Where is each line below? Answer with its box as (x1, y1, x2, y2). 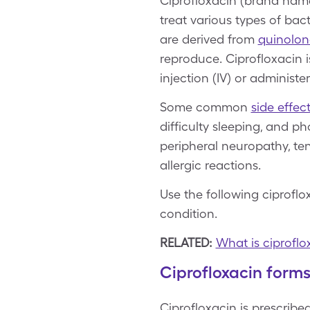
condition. (159, 206, 217, 221)
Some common (159, 100, 251, 114)
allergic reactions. (159, 158, 261, 172)
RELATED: (159, 235, 216, 250)
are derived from (159, 32, 258, 46)
